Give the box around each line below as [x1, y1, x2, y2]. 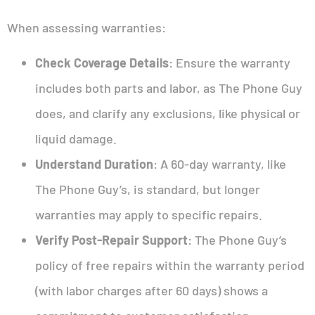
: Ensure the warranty [169, 55, 290, 71]
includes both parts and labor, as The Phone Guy [35, 80, 302, 96]
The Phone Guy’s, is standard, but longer [35, 181, 260, 198]
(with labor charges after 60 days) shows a [35, 283, 268, 299]
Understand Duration [35, 156, 153, 172]
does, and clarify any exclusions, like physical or [35, 105, 300, 122]
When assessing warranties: [7, 19, 166, 35]
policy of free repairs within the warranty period [35, 257, 304, 274]
